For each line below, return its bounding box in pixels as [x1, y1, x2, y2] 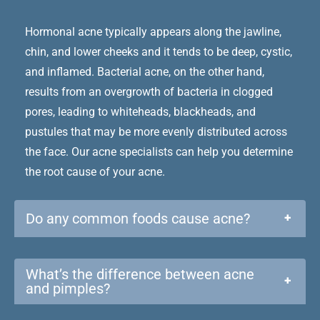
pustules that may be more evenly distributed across [25, 124, 287, 139]
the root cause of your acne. [25, 164, 165, 179]
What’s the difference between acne [26, 265, 254, 283]
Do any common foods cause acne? [26, 209, 250, 227]
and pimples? [26, 279, 110, 297]
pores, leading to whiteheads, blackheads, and [25, 104, 256, 119]
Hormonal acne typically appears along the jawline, [25, 24, 281, 39]
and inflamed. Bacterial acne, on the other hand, [25, 64, 264, 79]
